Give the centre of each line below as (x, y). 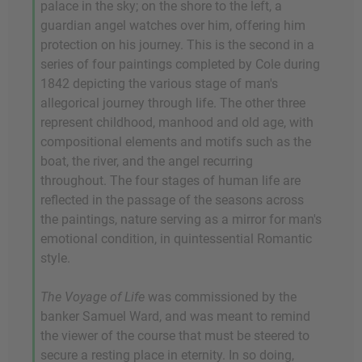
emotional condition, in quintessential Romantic (176, 238)
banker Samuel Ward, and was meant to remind (175, 316)
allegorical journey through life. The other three (173, 103)
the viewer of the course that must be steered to (175, 335)
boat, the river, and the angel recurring (147, 161)
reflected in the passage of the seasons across (172, 200)
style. (55, 258)
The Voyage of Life (93, 297)
